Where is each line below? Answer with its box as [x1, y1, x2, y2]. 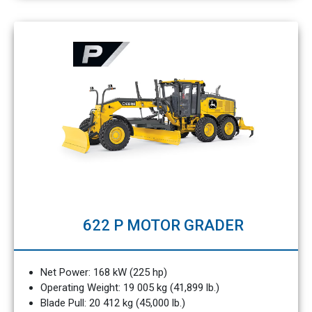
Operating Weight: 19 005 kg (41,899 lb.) [40, 281, 219, 294]
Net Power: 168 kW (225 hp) [40, 266, 167, 279]
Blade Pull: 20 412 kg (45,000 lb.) [40, 297, 185, 309]
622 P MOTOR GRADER [82, 217, 244, 234]
